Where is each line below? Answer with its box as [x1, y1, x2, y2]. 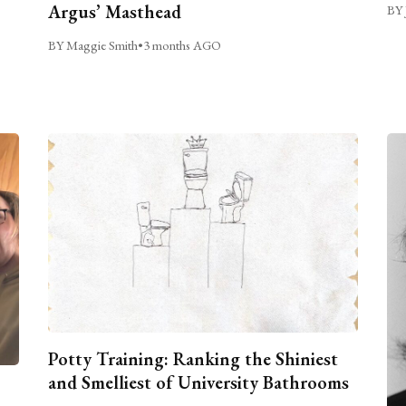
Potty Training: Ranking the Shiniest [48, 347, 339, 372]
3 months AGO [143, 35, 222, 53]
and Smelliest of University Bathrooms [48, 371, 350, 395]
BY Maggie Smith [48, 35, 139, 53]
